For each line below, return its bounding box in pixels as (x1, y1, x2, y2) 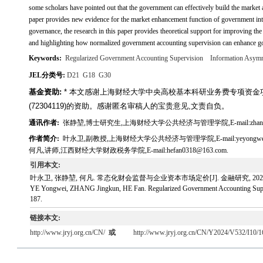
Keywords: (29, 54, 63, 62)
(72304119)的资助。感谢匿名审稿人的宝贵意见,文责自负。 (29, 102, 229, 110)
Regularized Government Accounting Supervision (65, 54, 203, 62)
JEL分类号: (29, 71, 67, 79)
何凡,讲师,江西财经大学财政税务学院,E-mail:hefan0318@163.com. (29, 146, 228, 154)
